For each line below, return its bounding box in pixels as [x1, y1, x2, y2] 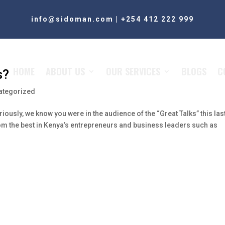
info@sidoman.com [31, 15, 114, 23]
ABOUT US [46, 64, 85, 78]
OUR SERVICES [106, 64, 160, 78]
